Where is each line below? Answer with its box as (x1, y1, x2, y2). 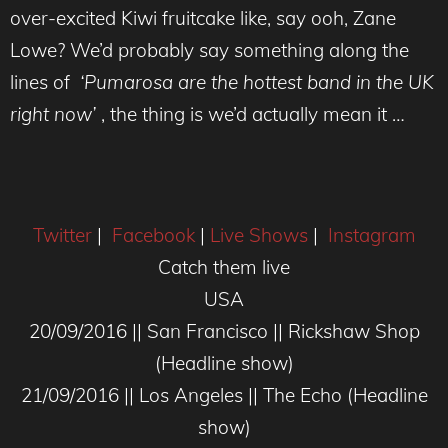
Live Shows (209, 222, 308, 247)
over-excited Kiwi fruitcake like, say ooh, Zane (10, 5, 396, 30)
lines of (10, 69, 75, 94)
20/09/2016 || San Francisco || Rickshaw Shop (28, 318, 420, 343)
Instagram (322, 222, 416, 247)
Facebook (106, 222, 195, 247)
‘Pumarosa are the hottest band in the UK (75, 69, 434, 94)
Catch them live (158, 254, 290, 279)
